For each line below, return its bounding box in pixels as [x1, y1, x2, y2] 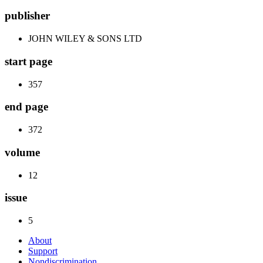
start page [5, 55, 52, 68]
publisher [5, 9, 50, 22]
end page [5, 100, 48, 113]
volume [5, 146, 40, 159]
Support [28, 245, 58, 256]
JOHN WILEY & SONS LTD [28, 33, 142, 44]
